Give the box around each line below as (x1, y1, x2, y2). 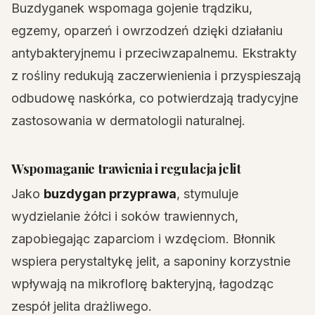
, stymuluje (176, 186, 238, 201)
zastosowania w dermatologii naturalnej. (11, 113, 245, 128)
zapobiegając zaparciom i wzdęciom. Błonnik (11, 231, 276, 246)
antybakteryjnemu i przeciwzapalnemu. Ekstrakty (11, 46, 297, 60)
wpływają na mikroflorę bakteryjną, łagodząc (11, 276, 274, 291)
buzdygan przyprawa (44, 186, 176, 201)
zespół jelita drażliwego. (11, 299, 152, 314)
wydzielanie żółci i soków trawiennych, (11, 209, 238, 224)
